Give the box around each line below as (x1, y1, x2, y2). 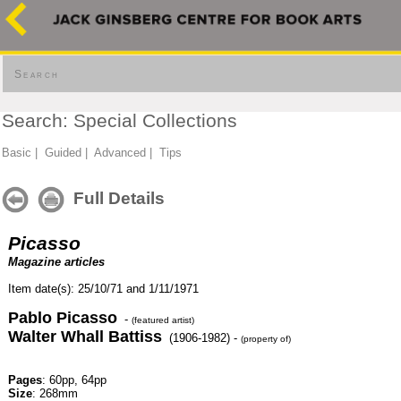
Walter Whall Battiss (8, 328, 162, 346)
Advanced (94, 146, 146, 159)
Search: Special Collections (2, 110, 237, 132)
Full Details (64, 188, 165, 208)
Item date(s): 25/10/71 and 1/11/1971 (8, 282, 199, 295)
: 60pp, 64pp (42, 373, 107, 387)
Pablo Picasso (8, 309, 117, 327)
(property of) (241, 334, 291, 344)
